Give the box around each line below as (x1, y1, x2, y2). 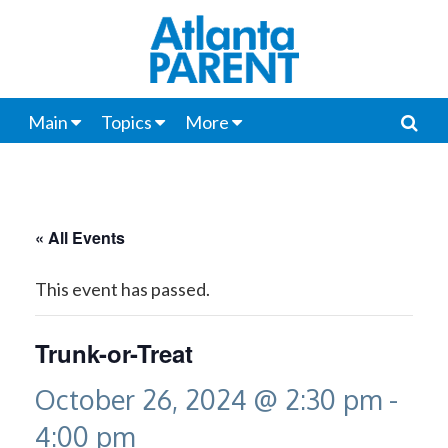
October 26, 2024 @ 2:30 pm (35, 382, 382, 417)
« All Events (35, 226, 125, 249)
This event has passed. (35, 278, 210, 300)
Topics (100, 111, 152, 133)
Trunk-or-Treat (35, 336, 193, 370)
